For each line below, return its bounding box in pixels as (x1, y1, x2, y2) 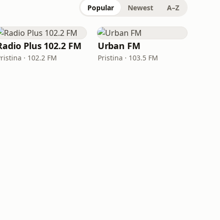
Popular (87, 3, 114, 12)
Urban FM (97, 40, 140, 52)
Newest (128, 3, 153, 12)
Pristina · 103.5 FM (97, 53, 158, 62)
